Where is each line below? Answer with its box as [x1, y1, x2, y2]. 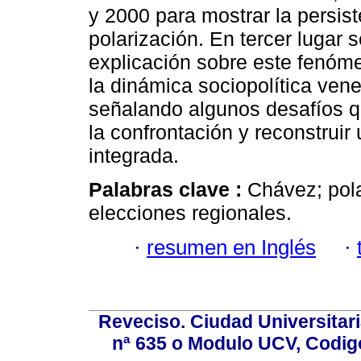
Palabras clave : [89, 178, 247, 201]
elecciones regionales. [89, 201, 292, 225]
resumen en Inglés [147, 235, 316, 259]
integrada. [89, 144, 179, 168]
